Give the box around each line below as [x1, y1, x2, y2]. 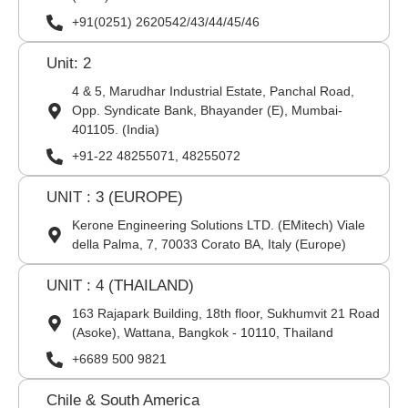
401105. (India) [71, 122, 159, 138]
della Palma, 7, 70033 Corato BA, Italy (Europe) [71, 237, 346, 252]
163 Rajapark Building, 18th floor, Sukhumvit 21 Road [71, 306, 380, 321]
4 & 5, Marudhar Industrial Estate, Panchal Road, [71, 84, 354, 99]
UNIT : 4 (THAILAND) [46, 277, 194, 295]
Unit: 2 [46, 55, 91, 73]
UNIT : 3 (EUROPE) [46, 189, 183, 207]
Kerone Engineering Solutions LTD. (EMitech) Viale [71, 218, 365, 233]
